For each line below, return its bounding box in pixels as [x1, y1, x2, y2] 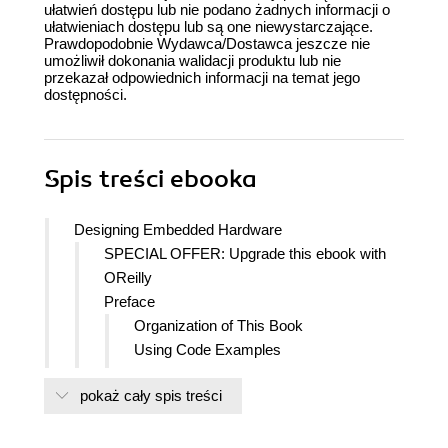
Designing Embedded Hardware [74, 221, 282, 239]
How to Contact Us [134, 413, 258, 431]
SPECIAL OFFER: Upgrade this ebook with [104, 245, 386, 263]
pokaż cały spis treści [80, 387, 222, 405]
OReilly [104, 269, 152, 287]
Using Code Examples [134, 341, 281, 359]
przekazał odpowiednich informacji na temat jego [44, 69, 360, 87]
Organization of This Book [134, 317, 303, 335]
